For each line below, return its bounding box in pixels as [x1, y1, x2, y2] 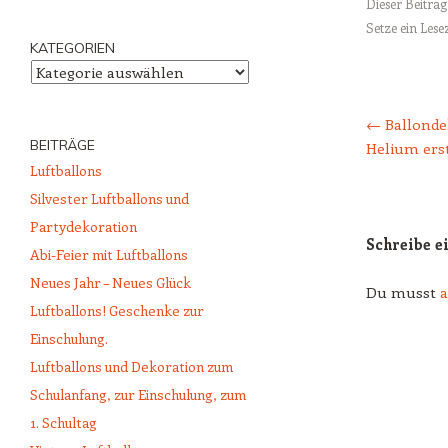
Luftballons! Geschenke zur [30, 301, 204, 321]
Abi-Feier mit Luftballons [30, 245, 188, 265]
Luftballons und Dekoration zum [30, 357, 233, 377]
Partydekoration [30, 217, 137, 237]
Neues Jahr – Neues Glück [30, 273, 191, 293]
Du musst [366, 281, 440, 302]
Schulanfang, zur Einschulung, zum [30, 385, 246, 405]
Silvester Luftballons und [30, 189, 189, 209]
